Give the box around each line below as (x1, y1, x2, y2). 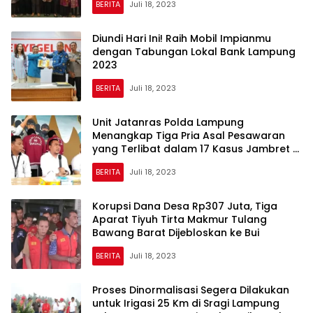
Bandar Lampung (92, 154, 180, 169)
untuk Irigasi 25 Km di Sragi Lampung (92, 296, 279, 310)
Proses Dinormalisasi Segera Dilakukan (92, 282, 289, 297)
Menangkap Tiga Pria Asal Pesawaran (92, 128, 285, 143)
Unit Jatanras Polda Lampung (92, 115, 244, 129)
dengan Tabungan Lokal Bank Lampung (92, 44, 296, 59)
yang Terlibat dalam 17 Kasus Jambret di (92, 141, 302, 156)
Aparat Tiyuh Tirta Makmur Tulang (92, 212, 267, 226)
